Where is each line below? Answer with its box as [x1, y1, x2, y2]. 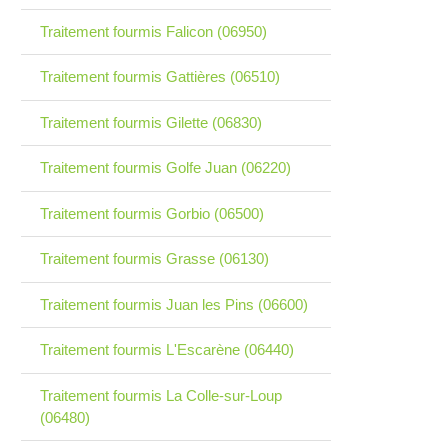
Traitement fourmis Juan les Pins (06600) [39, 295, 308, 313]
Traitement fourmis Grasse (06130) [39, 250, 269, 268]
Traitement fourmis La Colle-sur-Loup [39, 386, 282, 404]
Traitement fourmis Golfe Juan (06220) [39, 159, 291, 177]
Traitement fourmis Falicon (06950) [39, 22, 267, 40]
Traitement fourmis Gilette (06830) [39, 113, 262, 131]
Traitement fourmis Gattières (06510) [39, 68, 280, 86]
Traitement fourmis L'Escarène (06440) [39, 341, 294, 359]
